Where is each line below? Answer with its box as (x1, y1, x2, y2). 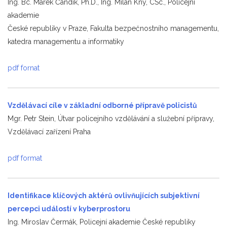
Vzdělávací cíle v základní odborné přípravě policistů (8, 101, 197, 109)
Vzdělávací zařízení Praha (8, 127, 91, 136)
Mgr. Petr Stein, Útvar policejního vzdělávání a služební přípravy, (8, 114, 214, 123)
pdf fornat (8, 63, 40, 72)
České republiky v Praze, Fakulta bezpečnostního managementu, (8, 24, 219, 32)
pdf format (8, 154, 42, 162)
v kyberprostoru (73, 204, 130, 213)
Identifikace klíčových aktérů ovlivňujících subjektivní (8, 191, 200, 200)
